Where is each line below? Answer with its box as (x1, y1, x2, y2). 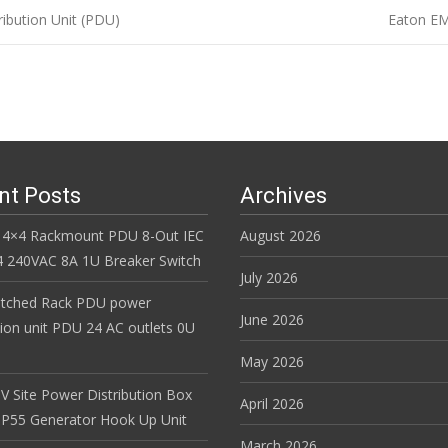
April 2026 (240, 393, 304, 413)
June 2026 (240, 309, 304, 329)
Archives (240, 182, 327, 208)
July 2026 (240, 267, 298, 287)
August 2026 (240, 225, 321, 245)
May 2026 (240, 351, 304, 371)
